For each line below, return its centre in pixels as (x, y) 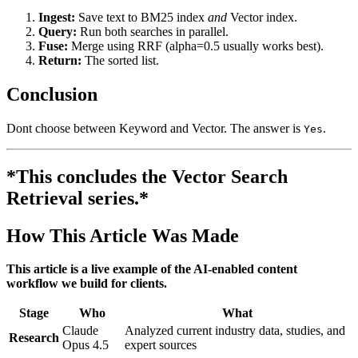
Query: (58, 31)
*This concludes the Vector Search (147, 176)
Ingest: (57, 17)
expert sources (161, 345)
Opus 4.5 (86, 345)
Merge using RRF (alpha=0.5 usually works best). (196, 46)
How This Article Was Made (123, 235)
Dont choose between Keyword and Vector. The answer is (155, 128)
